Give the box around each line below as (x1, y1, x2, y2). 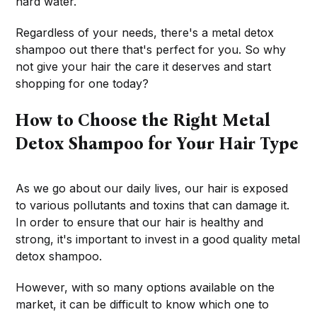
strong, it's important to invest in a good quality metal (16, 232, 301, 247)
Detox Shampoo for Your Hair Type (15, 134, 299, 154)
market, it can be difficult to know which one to (16, 297, 270, 312)
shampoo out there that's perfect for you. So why (16, 42, 287, 57)
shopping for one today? (16, 76, 149, 91)
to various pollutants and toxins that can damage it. (16, 198, 290, 213)
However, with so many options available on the (16, 280, 275, 295)
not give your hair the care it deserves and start (16, 59, 272, 74)
